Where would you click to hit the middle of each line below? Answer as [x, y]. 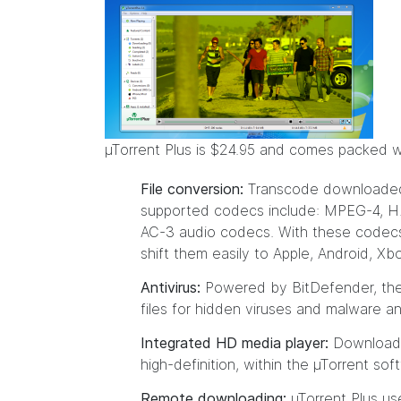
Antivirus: [171, 287]
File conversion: [192, 189]
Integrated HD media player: [235, 343]
